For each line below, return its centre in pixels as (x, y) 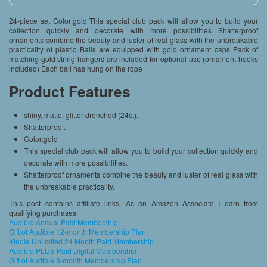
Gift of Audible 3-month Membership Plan (75, 260)
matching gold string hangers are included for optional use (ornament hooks (133, 59)
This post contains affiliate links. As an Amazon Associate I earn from (133, 203)
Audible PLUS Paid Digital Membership (73, 251)
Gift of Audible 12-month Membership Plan (77, 232)
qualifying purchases (43, 213)
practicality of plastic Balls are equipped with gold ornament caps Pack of (133, 49)
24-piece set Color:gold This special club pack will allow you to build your (133, 21)
